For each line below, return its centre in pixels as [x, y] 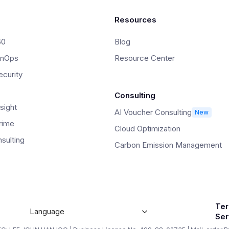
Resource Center [145, 58]
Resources [135, 20]
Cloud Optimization [147, 129]
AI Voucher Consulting [153, 112]
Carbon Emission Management [168, 145]
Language [47, 212]
